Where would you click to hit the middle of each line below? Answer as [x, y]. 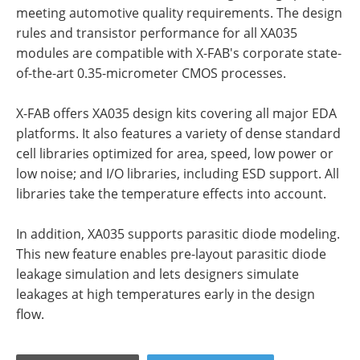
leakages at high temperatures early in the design [166, 294]
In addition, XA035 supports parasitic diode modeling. [178, 234]
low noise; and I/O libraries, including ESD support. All [178, 174]
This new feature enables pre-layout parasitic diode [171, 254]
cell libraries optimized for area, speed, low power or [175, 153]
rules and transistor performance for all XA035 [157, 33]
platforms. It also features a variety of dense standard [178, 133]
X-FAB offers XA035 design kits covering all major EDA [176, 113]
